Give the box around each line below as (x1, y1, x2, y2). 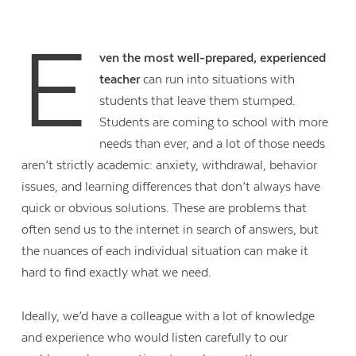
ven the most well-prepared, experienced (99, 51, 326, 66)
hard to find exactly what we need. (21, 265, 215, 281)
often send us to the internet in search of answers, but (21, 222, 319, 238)
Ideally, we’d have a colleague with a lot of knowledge (21, 308, 315, 323)
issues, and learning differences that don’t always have (21, 180, 321, 195)
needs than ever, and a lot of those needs (99, 137, 325, 152)
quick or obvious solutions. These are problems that (21, 201, 308, 216)
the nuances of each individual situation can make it (21, 244, 309, 259)
